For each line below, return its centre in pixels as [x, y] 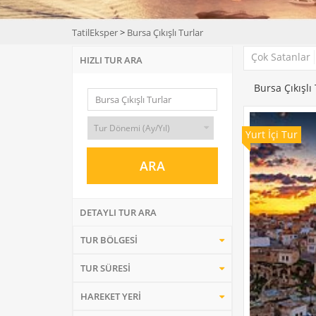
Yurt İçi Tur [272, 134]
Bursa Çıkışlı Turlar [165, 32]
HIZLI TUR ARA [111, 60]
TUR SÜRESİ [105, 268]
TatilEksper [95, 32]
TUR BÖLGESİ [109, 240]
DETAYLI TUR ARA [118, 212]
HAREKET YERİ [111, 296]
